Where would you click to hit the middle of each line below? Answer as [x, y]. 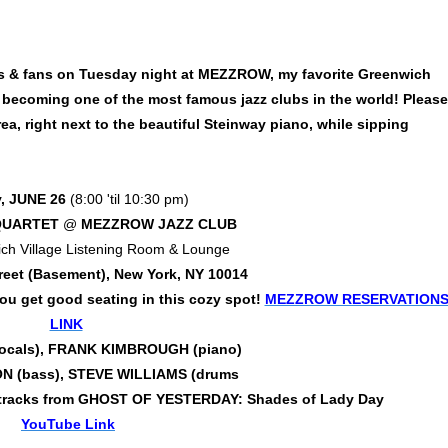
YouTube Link [68, 424]
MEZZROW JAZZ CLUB [158, 224]
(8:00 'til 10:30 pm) [129, 199]
